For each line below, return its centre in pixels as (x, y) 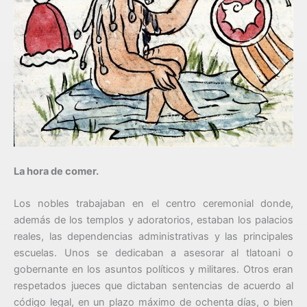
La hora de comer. (56, 171)
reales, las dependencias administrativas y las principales (153, 236)
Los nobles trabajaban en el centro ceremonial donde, (153, 203)
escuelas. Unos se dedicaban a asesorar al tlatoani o (153, 253)
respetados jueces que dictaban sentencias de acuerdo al (153, 285)
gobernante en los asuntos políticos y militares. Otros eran (153, 269)
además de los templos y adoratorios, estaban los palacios (153, 220)
